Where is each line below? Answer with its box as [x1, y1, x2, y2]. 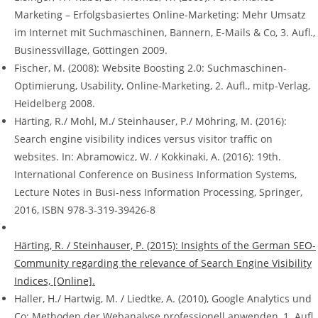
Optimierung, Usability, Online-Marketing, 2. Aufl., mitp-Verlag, [14, 79, 310, 93]
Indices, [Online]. [14, 274, 95, 288]
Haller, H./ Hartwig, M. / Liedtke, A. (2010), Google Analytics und [14, 292, 312, 306]
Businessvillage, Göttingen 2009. [14, 43, 168, 57]
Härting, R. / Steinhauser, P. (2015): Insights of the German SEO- [14, 238, 316, 253]
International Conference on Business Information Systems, [14, 168, 297, 182]
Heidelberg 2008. [14, 97, 95, 111]
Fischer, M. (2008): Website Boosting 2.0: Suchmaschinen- [14, 61, 287, 75]
